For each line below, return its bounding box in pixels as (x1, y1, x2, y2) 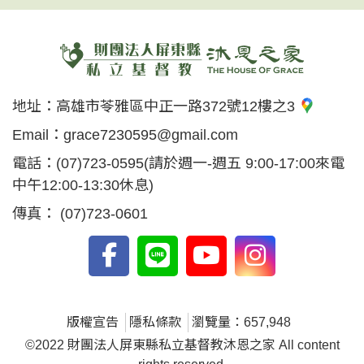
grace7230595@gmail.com (63, 127, 238, 144)
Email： (12, 127, 63, 144)
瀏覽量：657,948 (192, 315, 291, 330)
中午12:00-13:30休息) (12, 177, 154, 194)
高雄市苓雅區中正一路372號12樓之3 (56, 98, 299, 115)
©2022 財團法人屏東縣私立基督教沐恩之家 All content (24, 338, 340, 353)
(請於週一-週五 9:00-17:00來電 (144, 155, 344, 172)
